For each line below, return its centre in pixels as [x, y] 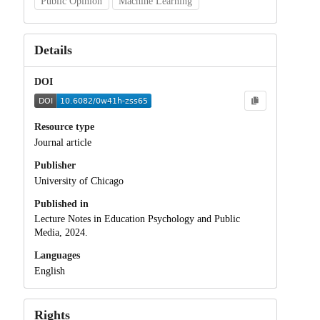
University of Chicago [79, 181]
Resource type [64, 127]
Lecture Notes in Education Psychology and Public [137, 219]
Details [53, 50]
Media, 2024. [61, 233]
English [49, 271]
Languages [57, 256]
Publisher [55, 165]
